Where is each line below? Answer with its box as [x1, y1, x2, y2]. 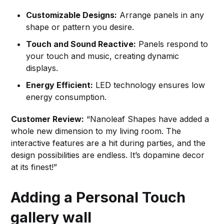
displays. [26, 62, 58, 73]
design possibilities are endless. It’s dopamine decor [11, 149, 205, 160]
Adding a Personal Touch [10, 188, 186, 206]
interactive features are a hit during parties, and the [11, 137, 206, 148]
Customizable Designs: [26, 9, 117, 20]
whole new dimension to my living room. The [11, 125, 181, 136]
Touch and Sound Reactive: [26, 38, 136, 49]
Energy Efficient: [26, 79, 93, 90]
